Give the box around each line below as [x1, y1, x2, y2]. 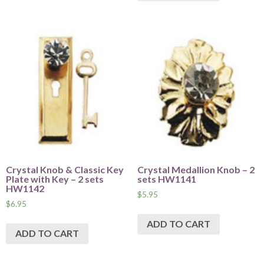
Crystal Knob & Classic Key [6, 163, 124, 175]
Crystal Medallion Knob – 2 [137, 163, 255, 175]
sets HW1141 [137, 173, 196, 184]
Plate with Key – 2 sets [6, 173, 104, 184]
